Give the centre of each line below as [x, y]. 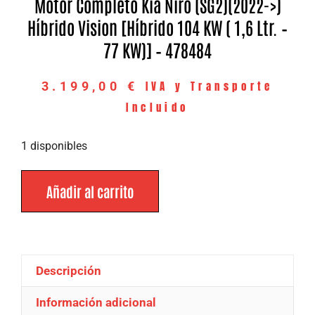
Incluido [157, 107]
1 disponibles [54, 146]
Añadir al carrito [90, 192]
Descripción [69, 270]
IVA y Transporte [209, 86]
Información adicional [96, 303]
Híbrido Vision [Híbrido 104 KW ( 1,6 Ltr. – [157, 26]
